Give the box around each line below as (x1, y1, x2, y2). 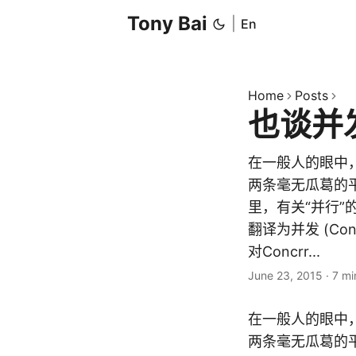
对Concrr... (248, 243, 320, 260)
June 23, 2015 (248, 269, 323, 282)
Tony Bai (127, 12, 207, 35)
